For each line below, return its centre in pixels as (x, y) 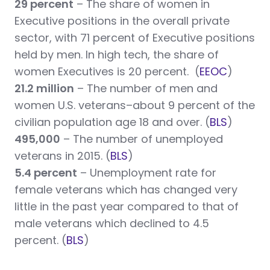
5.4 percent (46, 173)
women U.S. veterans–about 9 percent (119, 105)
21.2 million (44, 89)
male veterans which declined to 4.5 (112, 224)
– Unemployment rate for (147, 173)
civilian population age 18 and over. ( (112, 122)
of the (239, 105)
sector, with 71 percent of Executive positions (135, 38)
